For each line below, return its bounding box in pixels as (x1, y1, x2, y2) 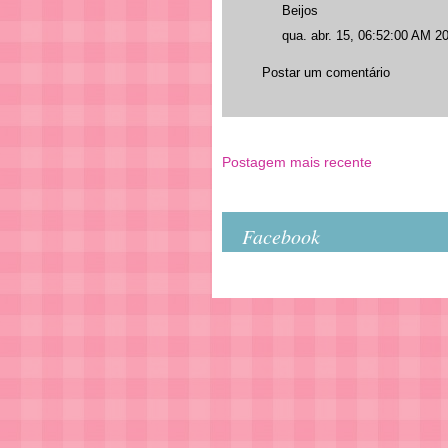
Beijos (282, 3, 318, 19)
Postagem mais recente (222, 153, 372, 170)
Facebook (242, 222, 320, 249)
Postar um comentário (262, 65, 390, 81)
